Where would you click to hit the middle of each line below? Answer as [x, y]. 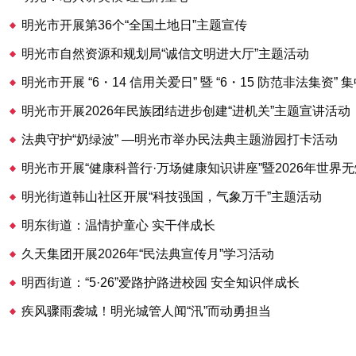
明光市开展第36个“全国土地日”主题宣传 [135, 25]
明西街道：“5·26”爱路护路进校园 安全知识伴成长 [161, 282]
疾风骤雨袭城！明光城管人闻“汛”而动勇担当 [147, 311]
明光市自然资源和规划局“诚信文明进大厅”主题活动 [166, 54]
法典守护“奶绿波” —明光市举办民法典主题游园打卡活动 [180, 139]
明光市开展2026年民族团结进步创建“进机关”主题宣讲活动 [186, 111]
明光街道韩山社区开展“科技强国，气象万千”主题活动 [172, 197]
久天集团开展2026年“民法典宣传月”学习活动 [148, 254]
